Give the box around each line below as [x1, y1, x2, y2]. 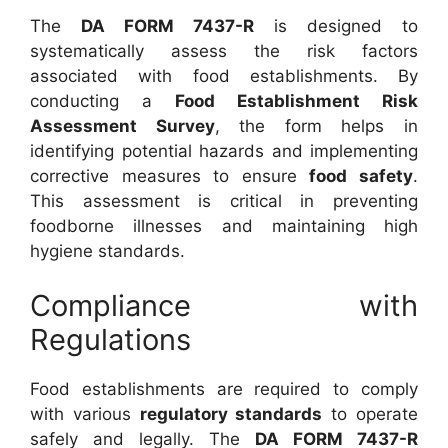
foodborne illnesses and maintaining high [30, 215, 418, 236]
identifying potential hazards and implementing [30, 140, 418, 161]
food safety [309, 165, 414, 186]
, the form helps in [214, 115, 419, 136]
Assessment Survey [30, 115, 215, 136]
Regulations [30, 322, 191, 357]
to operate [322, 404, 419, 424]
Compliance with [30, 288, 418, 323]
